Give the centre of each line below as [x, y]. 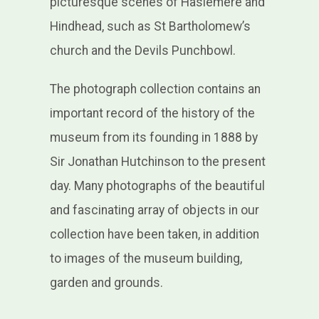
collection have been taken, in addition [154, 235]
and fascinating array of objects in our [154, 210]
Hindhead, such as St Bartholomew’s [150, 27]
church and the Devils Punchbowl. [142, 51]
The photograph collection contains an [155, 89]
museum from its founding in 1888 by [153, 138]
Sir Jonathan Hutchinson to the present [157, 162]
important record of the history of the [152, 114]
